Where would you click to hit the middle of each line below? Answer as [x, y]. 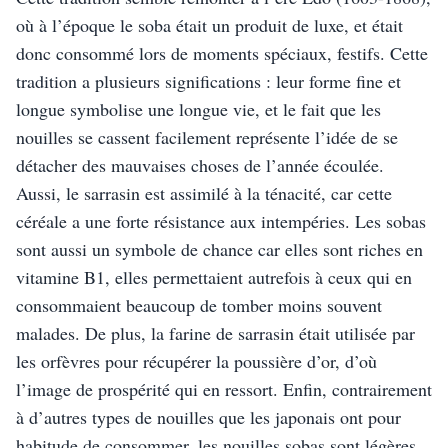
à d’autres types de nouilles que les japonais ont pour [208, 417]
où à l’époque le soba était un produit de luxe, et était [209, 25]
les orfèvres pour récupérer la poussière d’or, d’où [196, 361]
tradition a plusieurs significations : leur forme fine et [208, 81]
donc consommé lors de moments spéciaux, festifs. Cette [222, 53]
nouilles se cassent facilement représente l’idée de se [207, 137]
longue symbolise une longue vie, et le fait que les [198, 109]
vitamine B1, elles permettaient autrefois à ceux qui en [214, 277]
